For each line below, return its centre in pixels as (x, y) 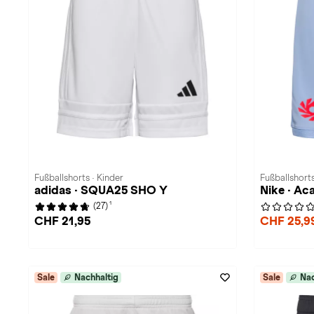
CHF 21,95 (62, 221)
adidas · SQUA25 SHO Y (101, 190)
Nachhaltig (96, 278)
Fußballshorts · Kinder (79, 178)
